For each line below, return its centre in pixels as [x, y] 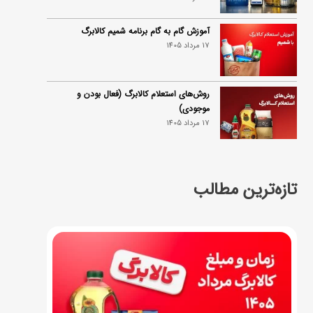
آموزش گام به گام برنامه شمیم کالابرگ [146, 31]
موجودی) [195, 109]
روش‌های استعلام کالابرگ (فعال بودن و [144, 94]
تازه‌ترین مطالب [245, 190]
